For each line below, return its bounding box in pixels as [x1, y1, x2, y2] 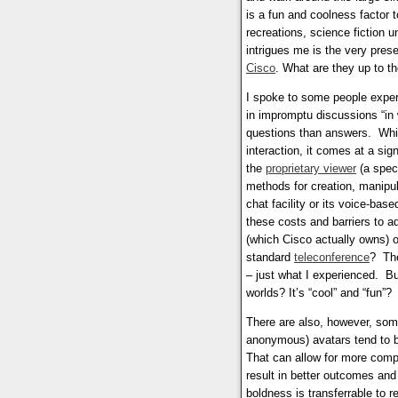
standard [246, 251, 294, 265]
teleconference [294, 251, 370, 265]
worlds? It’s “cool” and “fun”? [246, 286, 392, 300]
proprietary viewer [266, 162, 356, 176]
